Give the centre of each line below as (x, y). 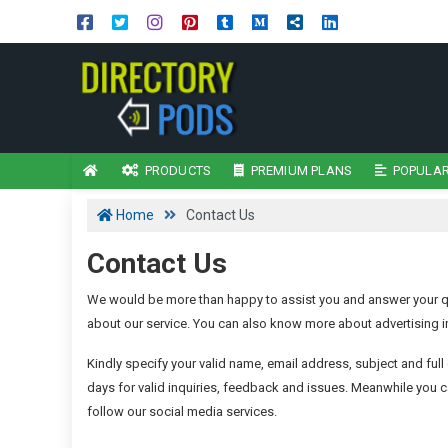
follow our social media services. (182, 411)
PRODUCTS (178, 170)
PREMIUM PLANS (301, 170)
